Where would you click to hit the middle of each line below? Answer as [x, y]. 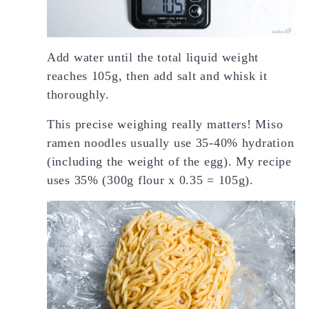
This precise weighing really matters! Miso [165, 124]
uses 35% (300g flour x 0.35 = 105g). [150, 180]
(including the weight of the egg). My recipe [169, 161]
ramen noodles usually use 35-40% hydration [171, 142]
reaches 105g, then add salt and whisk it [157, 76]
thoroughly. [78, 94]
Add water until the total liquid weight [153, 57]
